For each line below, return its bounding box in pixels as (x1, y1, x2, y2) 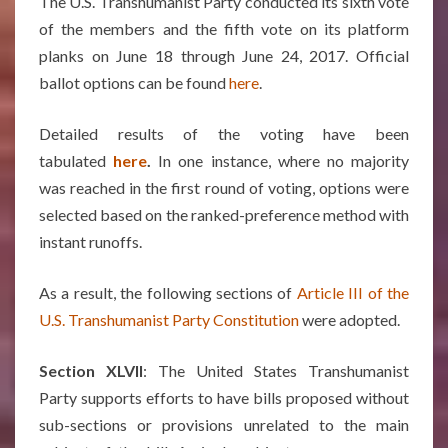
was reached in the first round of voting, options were (39, 178, 409, 197)
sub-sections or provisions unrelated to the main (39, 415, 409, 434)
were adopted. (299, 310, 400, 329)
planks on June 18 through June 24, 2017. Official (39, 46, 409, 65)
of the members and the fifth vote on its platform (39, 19, 409, 38)
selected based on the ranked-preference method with (39, 205, 409, 224)
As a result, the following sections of (39, 283, 297, 302)
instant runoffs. (39, 232, 142, 251)
